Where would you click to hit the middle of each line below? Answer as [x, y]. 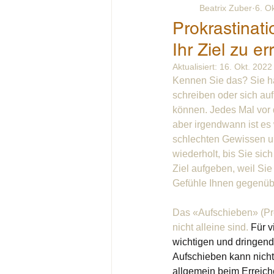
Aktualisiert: [196, 67]
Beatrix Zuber [226, 8]
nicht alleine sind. [212, 227]
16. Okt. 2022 [246, 67]
